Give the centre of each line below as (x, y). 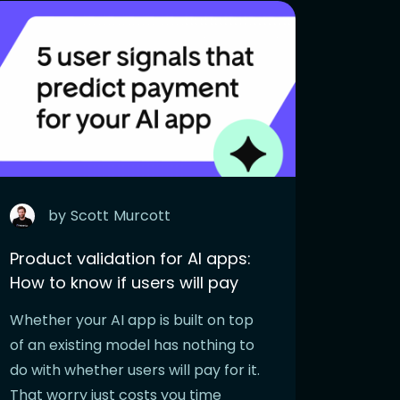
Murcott (142, 215)
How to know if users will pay (124, 282)
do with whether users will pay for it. (135, 370)
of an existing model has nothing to (132, 345)
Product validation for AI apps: (130, 258)
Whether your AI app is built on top (132, 320)
